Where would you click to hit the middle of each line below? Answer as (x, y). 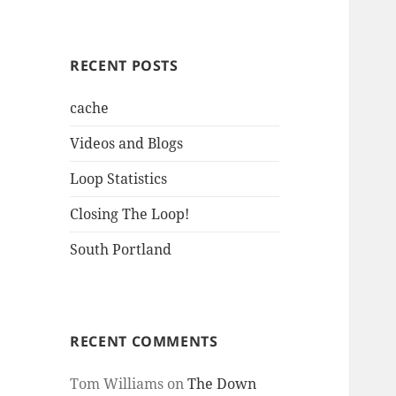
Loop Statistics (119, 179)
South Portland (121, 250)
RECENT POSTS (124, 66)
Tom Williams (117, 383)
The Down (222, 383)
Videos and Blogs (127, 144)
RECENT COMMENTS (144, 341)
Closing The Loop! (130, 214)
